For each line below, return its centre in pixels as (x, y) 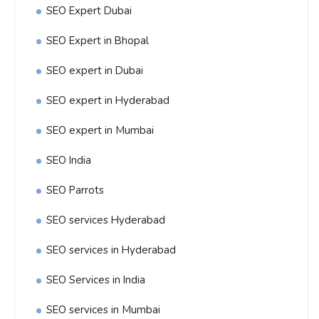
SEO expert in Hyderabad (108, 100)
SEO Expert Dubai (89, 11)
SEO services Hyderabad (106, 220)
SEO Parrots (75, 190)
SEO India (69, 160)
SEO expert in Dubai (95, 70)
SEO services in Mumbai (103, 310)
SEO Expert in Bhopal (98, 41)
